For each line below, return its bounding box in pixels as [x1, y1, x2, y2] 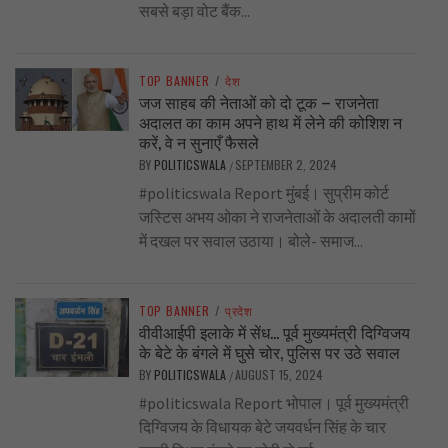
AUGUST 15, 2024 [234, 366, 323, 384]
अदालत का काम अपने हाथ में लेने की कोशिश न [138, 110, 402, 135]
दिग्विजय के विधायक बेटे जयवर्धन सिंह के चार [138, 417, 386, 438]
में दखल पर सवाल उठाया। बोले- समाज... [138, 231, 363, 252]
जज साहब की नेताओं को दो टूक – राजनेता [138, 90, 379, 115]
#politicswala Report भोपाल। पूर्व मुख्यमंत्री [138, 393, 409, 414]
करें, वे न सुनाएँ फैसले [138, 130, 259, 155]
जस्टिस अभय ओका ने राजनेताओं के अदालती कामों [138, 207, 416, 228]
